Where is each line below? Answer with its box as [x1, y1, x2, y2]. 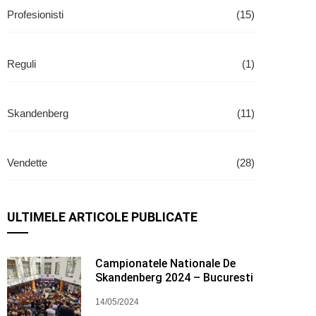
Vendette [7, 157, 47, 169]
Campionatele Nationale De [95, 257, 236, 270]
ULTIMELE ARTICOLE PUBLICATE [7, 209, 197, 224]
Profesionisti [7, 8, 63, 20]
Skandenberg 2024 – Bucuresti [95, 271, 254, 284]
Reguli [7, 58, 36, 70]
